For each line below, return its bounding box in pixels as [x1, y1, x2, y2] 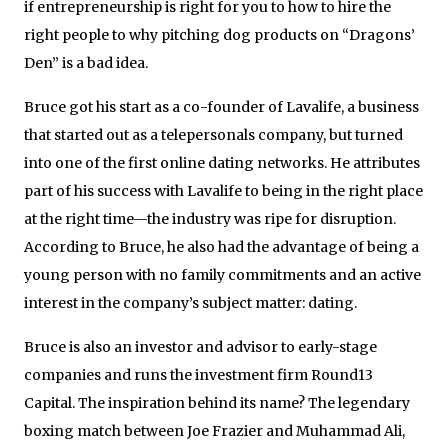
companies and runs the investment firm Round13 [24, 365, 373, 384]
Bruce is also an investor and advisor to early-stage [24, 337, 377, 356]
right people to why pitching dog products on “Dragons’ [24, 25, 415, 44]
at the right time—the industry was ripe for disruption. [24, 209, 396, 228]
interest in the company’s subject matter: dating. [24, 293, 357, 312]
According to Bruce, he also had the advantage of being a [24, 237, 419, 256]
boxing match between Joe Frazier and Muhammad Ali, [24, 421, 405, 440]
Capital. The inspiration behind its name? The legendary [24, 393, 410, 412]
